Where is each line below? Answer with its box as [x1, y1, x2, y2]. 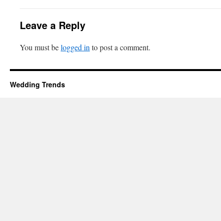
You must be [20, 42, 61, 52]
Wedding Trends [10, 79, 65, 89]
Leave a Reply [20, 18, 85, 32]
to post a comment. [90, 42, 150, 52]
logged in [61, 42, 90, 52]
